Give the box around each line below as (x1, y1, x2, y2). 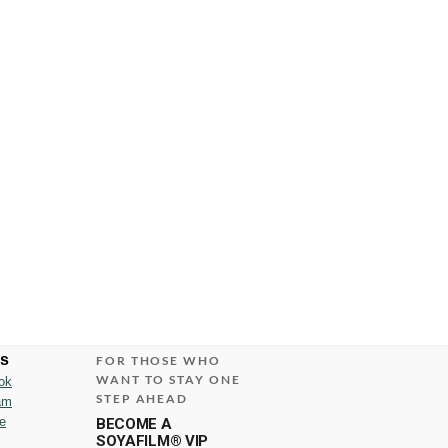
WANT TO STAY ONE (95, 372, 241, 387)
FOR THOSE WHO (95, 353, 221, 368)
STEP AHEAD (95, 391, 189, 406)
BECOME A (95, 415, 172, 433)
